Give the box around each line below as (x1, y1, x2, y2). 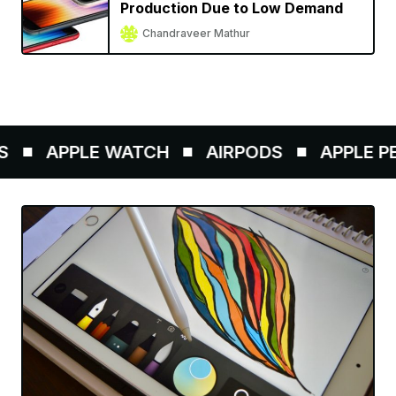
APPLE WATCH (27, 141, 151, 164)
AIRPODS (187, 141, 265, 164)
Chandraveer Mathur (142, 27, 250, 41)
